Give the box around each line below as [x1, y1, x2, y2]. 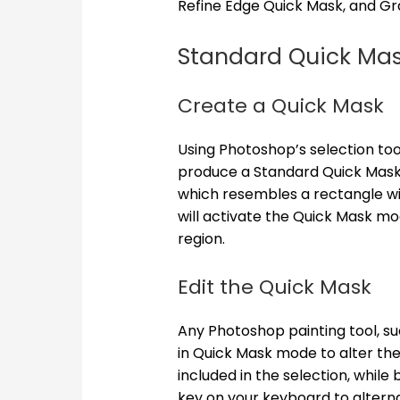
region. [177, 228, 225, 249]
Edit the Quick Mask [177, 273, 377, 302]
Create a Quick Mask [177, 91, 384, 120]
